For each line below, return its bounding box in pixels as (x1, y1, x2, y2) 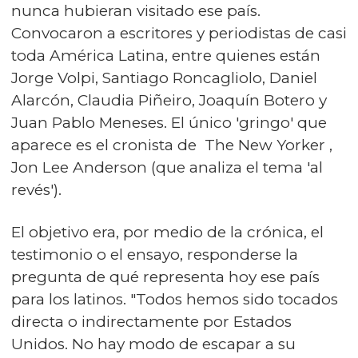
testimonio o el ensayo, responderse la (11, 245, 298, 264)
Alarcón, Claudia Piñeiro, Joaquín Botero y (11, 91, 327, 109)
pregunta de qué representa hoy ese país (11, 268, 320, 286)
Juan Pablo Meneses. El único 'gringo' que (11, 113, 327, 132)
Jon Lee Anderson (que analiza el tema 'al (11, 158, 323, 177)
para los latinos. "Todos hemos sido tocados (11, 290, 338, 308)
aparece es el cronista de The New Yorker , (11, 136, 332, 154)
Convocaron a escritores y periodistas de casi (11, 24, 347, 42)
